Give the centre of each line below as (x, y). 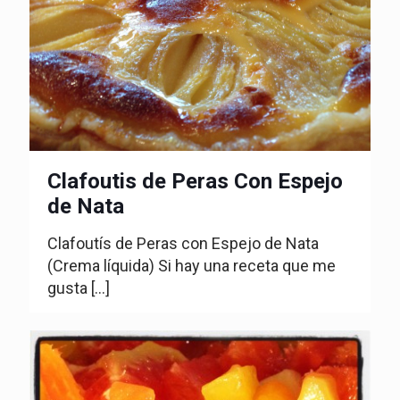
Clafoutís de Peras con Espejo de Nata (183, 243)
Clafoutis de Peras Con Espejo (195, 181)
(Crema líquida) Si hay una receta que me (192, 265)
